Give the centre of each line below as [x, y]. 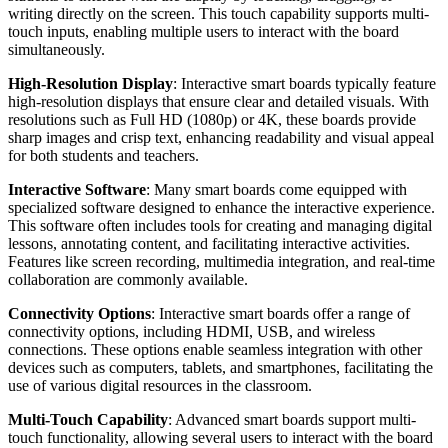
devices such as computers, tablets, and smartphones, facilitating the [220, 367]
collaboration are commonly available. [128, 279]
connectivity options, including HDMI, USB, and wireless [191, 331]
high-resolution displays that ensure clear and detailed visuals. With [218, 101]
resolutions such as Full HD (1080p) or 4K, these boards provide [212, 119]
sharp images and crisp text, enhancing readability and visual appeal [221, 137]
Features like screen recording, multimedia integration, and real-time [221, 261]
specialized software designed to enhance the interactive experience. [221, 207]
